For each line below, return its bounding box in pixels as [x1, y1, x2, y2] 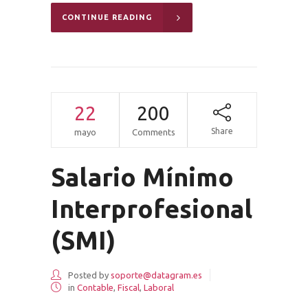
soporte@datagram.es [111, 269, 202, 280]
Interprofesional [51, 194, 252, 223]
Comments [131, 126, 175, 137]
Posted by [66, 269, 111, 280]
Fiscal [118, 282, 140, 292]
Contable [77, 282, 113, 292]
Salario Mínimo [51, 162, 234, 191]
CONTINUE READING [62, 12, 152, 21]
